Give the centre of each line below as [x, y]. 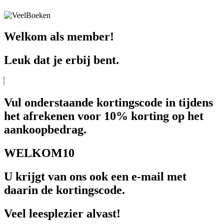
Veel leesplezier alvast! [62, 213]
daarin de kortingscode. [64, 190]
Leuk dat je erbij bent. [61, 60]
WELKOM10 [39, 153]
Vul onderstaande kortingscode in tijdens [108, 102]
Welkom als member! [59, 37]
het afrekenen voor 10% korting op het [104, 116]
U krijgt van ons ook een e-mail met [95, 176]
